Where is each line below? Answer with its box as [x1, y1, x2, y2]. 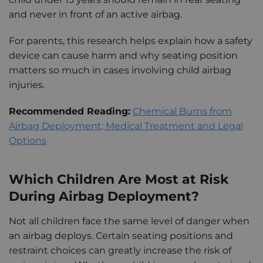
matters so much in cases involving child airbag [9, 65, 231, 76]
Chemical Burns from [133, 106, 232, 117]
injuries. [9, 79, 45, 91]
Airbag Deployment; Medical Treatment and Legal [9, 120, 243, 132]
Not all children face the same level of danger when [9, 215, 249, 227]
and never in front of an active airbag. [9, 9, 182, 21]
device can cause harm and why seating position [9, 50, 238, 62]
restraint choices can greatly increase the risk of [9, 244, 231, 256]
